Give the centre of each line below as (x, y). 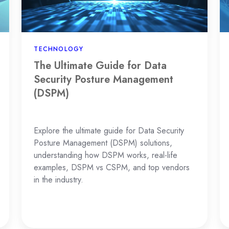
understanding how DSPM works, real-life (106, 155)
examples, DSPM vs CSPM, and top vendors (112, 168)
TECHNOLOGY (59, 49)
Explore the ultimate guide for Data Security (109, 131)
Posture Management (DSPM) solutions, (103, 143)
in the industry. (60, 180)
